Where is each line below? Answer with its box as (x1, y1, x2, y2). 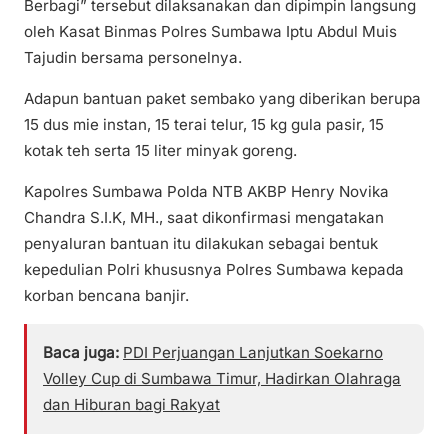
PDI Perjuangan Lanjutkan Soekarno (123, 342, 383, 362)
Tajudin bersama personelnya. (24, 47, 242, 67)
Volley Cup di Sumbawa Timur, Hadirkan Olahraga (43, 368, 401, 388)
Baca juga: (43, 342, 119, 362)
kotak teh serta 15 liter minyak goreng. (24, 140, 297, 160)
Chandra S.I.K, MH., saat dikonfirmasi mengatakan (24, 207, 384, 227)
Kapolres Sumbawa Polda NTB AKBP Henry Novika (24, 181, 389, 201)
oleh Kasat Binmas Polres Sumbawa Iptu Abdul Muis (24, 21, 397, 41)
